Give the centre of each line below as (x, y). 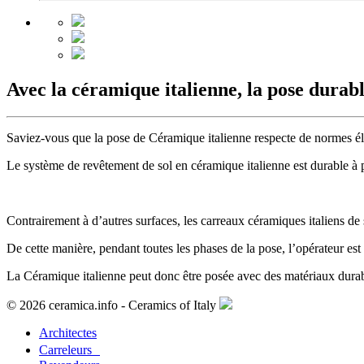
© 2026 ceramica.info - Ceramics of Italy (113, 305)
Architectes (68, 333)
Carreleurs (69, 350)
